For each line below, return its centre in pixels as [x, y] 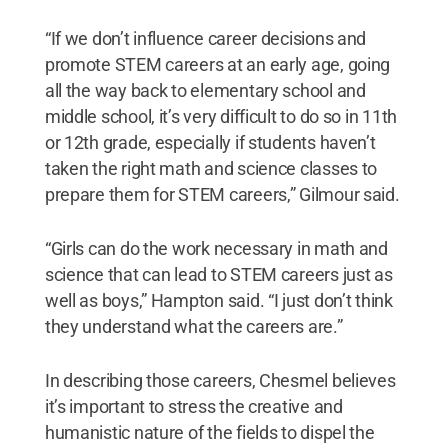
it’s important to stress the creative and [193, 406]
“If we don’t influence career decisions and [205, 38]
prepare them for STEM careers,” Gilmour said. [222, 194]
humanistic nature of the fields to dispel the [209, 432]
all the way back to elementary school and [205, 90]
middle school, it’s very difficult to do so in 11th [221, 116]
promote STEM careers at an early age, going [217, 64]
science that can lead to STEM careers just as [218, 274]
